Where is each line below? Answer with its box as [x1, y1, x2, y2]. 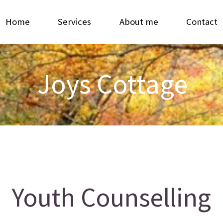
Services [58, 16, 92, 27]
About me [119, 16, 158, 27]
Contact [186, 16, 218, 27]
